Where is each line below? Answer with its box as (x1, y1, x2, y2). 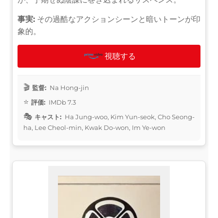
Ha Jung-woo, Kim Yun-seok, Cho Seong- (63, 112, 195, 121)
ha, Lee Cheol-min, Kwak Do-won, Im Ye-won (23, 123, 165, 131)
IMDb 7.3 (47, 98, 76, 106)
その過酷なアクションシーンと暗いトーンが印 (35, 14, 200, 24)
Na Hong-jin (48, 83, 89, 91)
